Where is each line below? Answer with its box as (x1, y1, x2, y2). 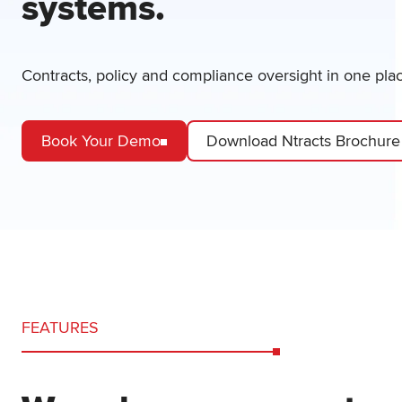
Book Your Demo (41, 130, 161, 151)
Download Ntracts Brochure (206, 130, 400, 151)
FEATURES (22, 318, 99, 338)
